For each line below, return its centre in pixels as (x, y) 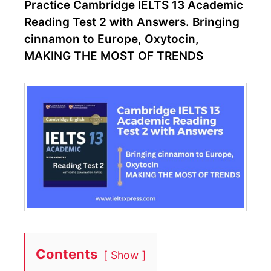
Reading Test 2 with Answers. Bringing (132, 22)
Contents (67, 254)
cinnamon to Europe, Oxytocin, (112, 39)
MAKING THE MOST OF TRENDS (114, 56)
